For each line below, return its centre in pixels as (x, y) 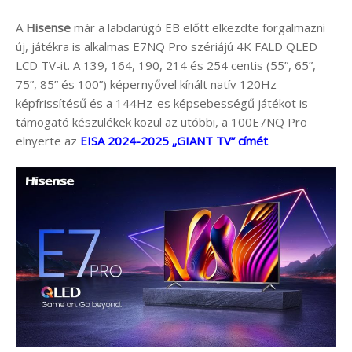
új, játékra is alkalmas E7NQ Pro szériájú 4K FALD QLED (167, 46)
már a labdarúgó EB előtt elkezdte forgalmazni (198, 27)
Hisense (48, 27)
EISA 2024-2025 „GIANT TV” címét (174, 140)
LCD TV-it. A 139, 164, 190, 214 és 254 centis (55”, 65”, (166, 65)
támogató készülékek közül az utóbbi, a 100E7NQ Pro (161, 121)
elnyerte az (48, 140)
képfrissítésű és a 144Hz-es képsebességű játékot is (162, 103)
